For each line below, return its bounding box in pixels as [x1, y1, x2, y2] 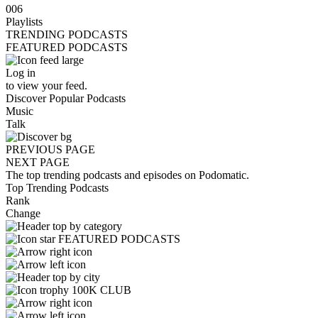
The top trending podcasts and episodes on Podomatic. [6, 169, 249, 181]
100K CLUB [69, 284, 131, 296]
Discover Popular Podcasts [6, 92, 126, 104]
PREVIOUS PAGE [6, 143, 95, 155]
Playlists [6, 16, 43, 28]
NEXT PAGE [6, 156, 70, 168]
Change [6, 207, 40, 219]
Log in [6, 67, 35, 79]
